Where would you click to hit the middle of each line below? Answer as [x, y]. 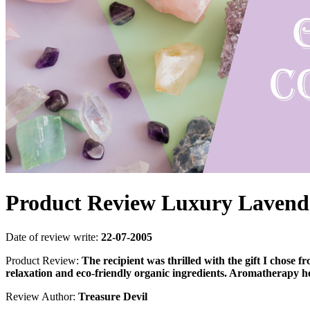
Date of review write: [53, 237]
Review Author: [42, 296]
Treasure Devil [113, 296]
